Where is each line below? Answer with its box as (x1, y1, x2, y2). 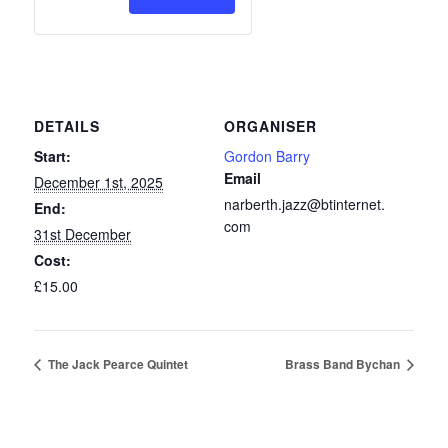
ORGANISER (224, 115, 317, 136)
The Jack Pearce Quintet (45, 354, 189, 373)
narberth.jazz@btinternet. (224, 193, 385, 214)
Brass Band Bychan (284, 354, 403, 373)
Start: (34, 145, 72, 166)
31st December (34, 223, 132, 244)
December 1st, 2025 (34, 171, 164, 192)
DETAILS (34, 115, 101, 136)
